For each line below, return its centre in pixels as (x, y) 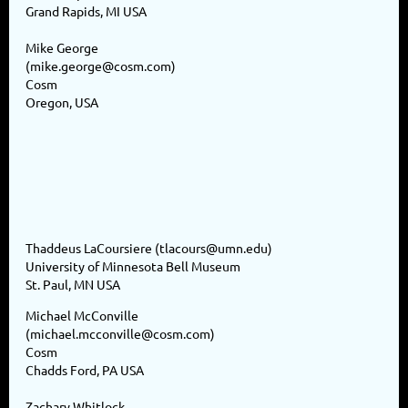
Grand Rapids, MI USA (86, 10)
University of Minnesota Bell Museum (133, 265)
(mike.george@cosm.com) (101, 65)
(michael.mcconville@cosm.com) (120, 333)
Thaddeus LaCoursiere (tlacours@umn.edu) (149, 247)
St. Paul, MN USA (73, 284)
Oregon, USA (62, 102)
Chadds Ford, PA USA (85, 369)
